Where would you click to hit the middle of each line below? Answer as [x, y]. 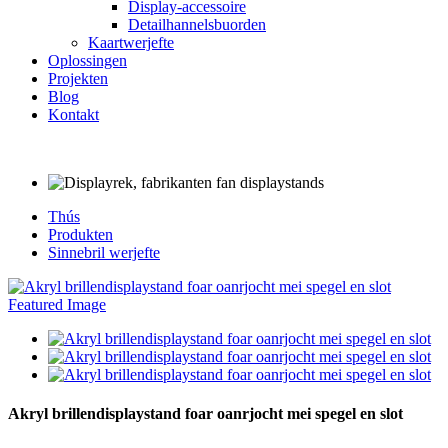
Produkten [80, 234]
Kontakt [73, 114]
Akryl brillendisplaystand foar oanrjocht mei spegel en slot [205, 414]
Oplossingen [87, 60]
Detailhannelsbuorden [197, 24]
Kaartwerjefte [131, 42]
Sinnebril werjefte [104, 252]
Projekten [78, 78]
